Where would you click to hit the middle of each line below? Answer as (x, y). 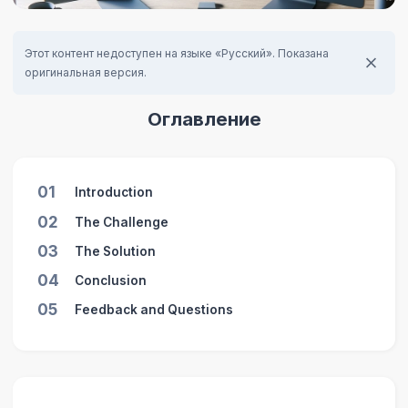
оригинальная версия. (86, 72)
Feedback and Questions (153, 310)
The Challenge (121, 222)
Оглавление (204, 119)
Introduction (113, 193)
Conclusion (110, 281)
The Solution (115, 251)
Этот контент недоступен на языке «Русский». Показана (177, 53)
